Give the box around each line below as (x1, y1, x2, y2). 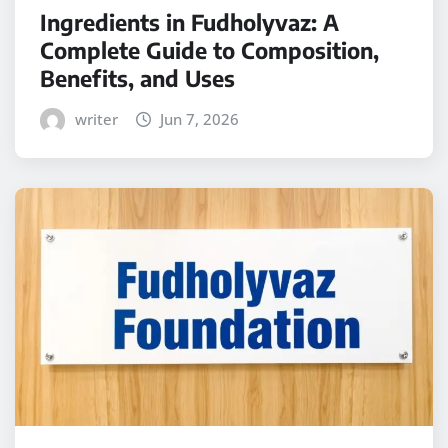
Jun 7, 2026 (160, 109, 240, 130)
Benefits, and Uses (40, 64, 235, 93)
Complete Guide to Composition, (40, 36, 379, 65)
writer (74, 109, 118, 130)
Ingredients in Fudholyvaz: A (40, 8, 339, 37)
